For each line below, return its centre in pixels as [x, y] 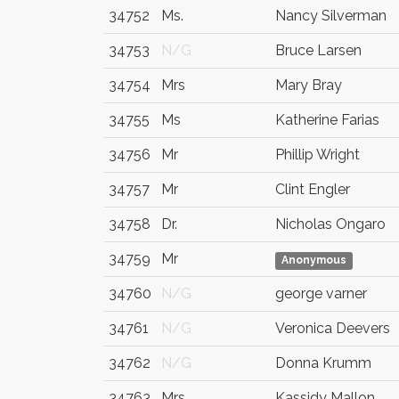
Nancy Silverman [331, 16]
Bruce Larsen [318, 50]
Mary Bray [309, 85]
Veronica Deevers [333, 328]
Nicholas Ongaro [330, 224]
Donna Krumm [323, 363]
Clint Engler [313, 189]
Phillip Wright [318, 155]
